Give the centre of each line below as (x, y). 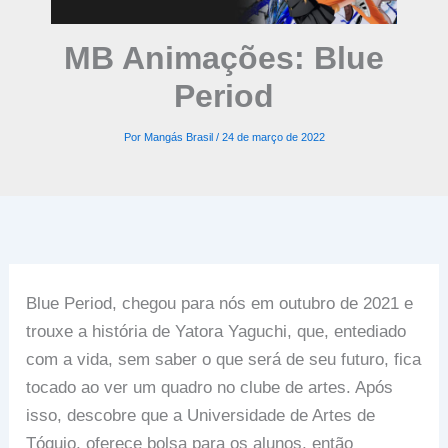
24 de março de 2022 (273, 137)
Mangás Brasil (179, 137)
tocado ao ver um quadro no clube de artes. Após (210, 387)
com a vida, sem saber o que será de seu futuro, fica (224, 359)
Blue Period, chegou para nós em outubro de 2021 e (220, 303)
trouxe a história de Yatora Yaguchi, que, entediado (216, 331)
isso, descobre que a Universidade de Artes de (201, 415)
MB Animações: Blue (224, 58)
